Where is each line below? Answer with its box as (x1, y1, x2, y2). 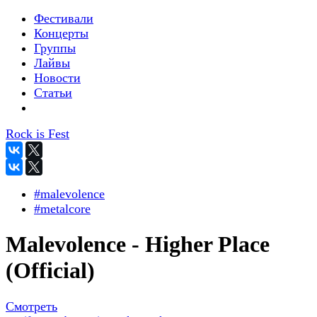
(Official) (6, 258, 95, 284)
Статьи (34, 86, 72, 100)
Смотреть (6, 299, 57, 313)
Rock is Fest (6, 127, 69, 141)
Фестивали (34, 11, 93, 25)
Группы (34, 41, 76, 55)
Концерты (34, 26, 88, 40)
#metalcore (34, 202, 91, 216)
